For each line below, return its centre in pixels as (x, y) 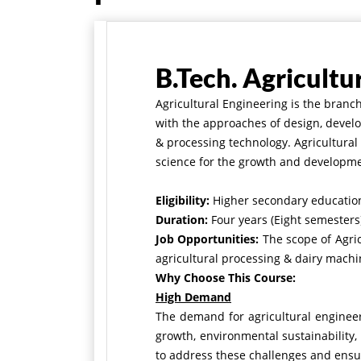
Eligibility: (184, 200)
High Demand (193, 297)
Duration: (183, 220)
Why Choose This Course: (226, 278)
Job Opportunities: (209, 239)
